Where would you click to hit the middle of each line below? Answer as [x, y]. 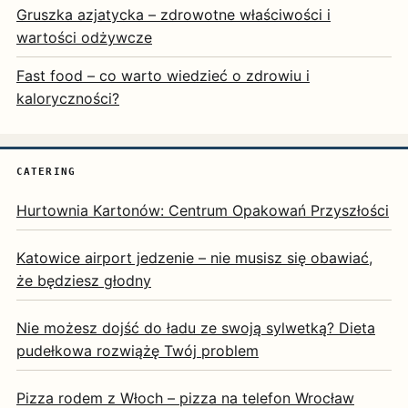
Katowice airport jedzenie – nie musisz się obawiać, [194, 258]
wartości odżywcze [84, 38]
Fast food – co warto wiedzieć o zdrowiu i [163, 76]
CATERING [46, 172]
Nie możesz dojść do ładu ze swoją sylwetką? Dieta [196, 328]
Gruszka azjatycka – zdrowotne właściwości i [173, 15]
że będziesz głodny [84, 281]
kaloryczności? [68, 99]
